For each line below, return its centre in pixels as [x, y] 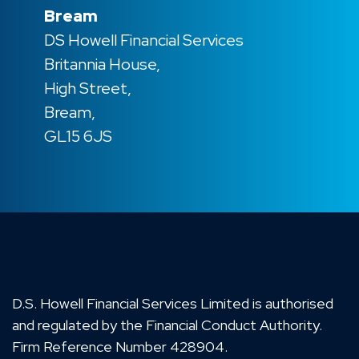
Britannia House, [102, 65]
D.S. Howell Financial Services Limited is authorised [173, 304]
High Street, [88, 89]
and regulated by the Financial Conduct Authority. [167, 325]
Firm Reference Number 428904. [120, 347]
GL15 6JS [78, 137]
